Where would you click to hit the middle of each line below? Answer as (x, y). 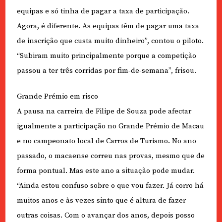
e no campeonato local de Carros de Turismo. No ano (106, 141)
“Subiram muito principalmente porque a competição (106, 55)
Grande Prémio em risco (57, 97)
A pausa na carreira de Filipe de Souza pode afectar (104, 111)
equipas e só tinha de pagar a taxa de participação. (103, 11)
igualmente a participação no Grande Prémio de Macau (110, 126)
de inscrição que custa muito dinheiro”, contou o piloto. (110, 41)
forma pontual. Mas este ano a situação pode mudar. (106, 171)
